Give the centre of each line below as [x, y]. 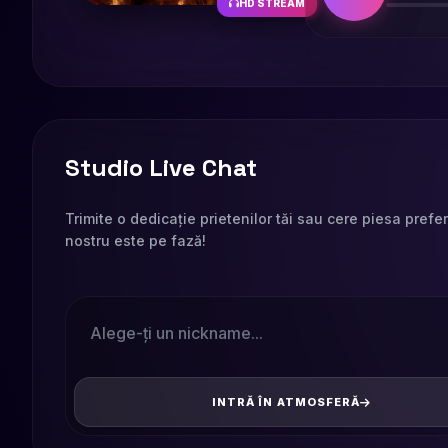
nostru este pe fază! [135, 240]
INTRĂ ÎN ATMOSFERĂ [286, 402]
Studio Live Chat [161, 167]
